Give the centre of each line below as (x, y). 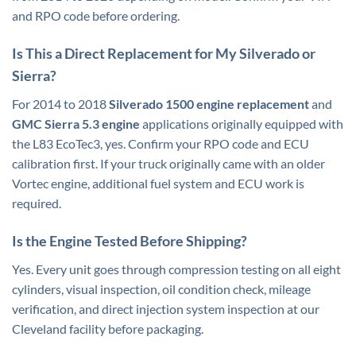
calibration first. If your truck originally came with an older (168, 164)
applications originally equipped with (242, 124)
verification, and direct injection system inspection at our (166, 308)
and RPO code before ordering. (96, 16)
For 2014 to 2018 (60, 104)
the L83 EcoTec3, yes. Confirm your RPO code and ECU (161, 144)
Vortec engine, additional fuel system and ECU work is (158, 184)
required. (37, 203)
